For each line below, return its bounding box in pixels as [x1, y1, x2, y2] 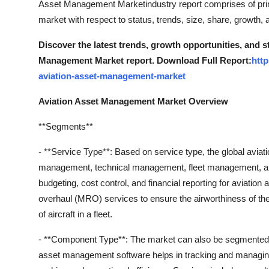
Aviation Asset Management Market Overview [38, 96, 228, 106]
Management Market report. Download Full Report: [38, 55, 252, 65]
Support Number [9, 63, 85, 75]
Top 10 [9, 4, 40, 16]
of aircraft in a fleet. [38, 209, 112, 219]
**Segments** [38, 121, 93, 131]
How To [9, 34, 44, 46]
